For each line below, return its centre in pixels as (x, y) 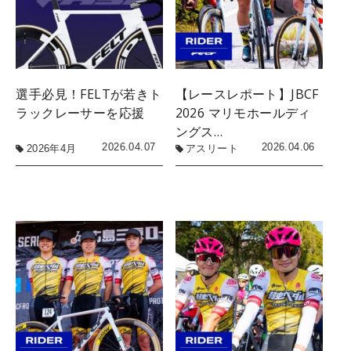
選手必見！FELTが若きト (89, 94)
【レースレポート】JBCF (247, 94)
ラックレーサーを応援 (80, 113)
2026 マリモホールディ (243, 113)
